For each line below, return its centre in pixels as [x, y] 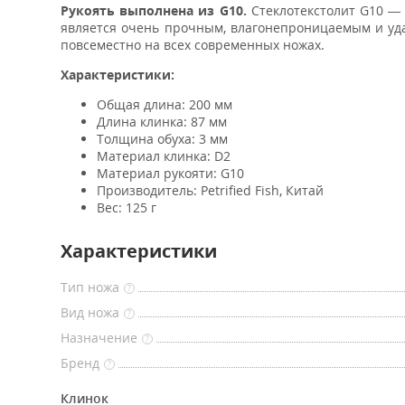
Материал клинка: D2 [164, 156]
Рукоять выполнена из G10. [154, 10]
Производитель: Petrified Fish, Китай [210, 190]
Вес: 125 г [127, 207]
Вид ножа [90, 312]
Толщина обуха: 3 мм [162, 139]
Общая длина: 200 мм [165, 104]
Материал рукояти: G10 [170, 173]
